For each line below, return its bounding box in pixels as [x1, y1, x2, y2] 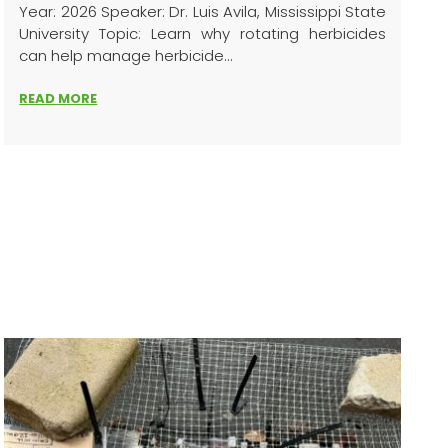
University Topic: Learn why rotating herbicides [19, 23, 386, 44]
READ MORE [19, 89, 98, 108]
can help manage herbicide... [19, 45, 234, 66]
